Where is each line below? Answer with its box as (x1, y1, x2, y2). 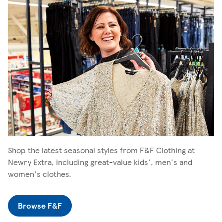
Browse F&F (18, 199, 62, 211)
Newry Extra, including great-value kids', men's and (8, 156, 192, 167)
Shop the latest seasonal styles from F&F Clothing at (8, 144, 195, 156)
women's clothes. (8, 167, 71, 179)
